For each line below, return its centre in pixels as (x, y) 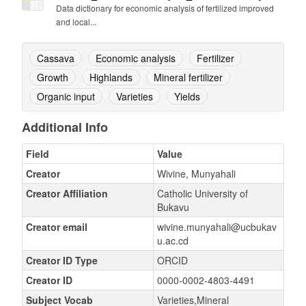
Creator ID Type (61, 260)
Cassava (55, 58)
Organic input (66, 96)
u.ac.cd (172, 240)
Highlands (111, 77)
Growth (52, 77)
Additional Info (65, 127)
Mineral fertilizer (188, 77)
